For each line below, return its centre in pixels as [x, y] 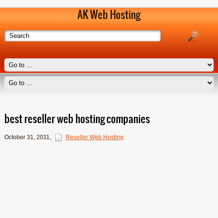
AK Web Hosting [109, 15]
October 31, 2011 [27, 137]
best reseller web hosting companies [77, 119]
